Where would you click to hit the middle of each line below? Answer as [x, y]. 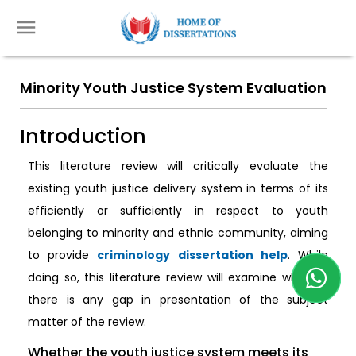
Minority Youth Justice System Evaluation [173, 88]
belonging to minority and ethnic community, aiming [178, 233]
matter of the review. [87, 322]
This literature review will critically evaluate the [178, 166]
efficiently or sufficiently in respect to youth [178, 211]
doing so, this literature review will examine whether [178, 277]
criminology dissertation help [192, 255]
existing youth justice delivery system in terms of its [178, 188]
